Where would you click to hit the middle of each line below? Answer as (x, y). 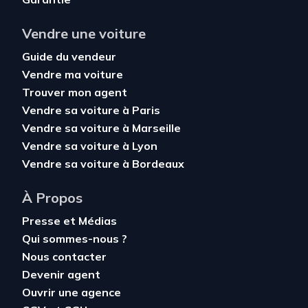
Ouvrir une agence (71, 292)
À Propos (52, 198)
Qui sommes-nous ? (75, 239)
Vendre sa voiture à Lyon (90, 146)
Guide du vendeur (69, 56)
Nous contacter (64, 256)
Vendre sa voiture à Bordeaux (103, 164)
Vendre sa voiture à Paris (91, 110)
